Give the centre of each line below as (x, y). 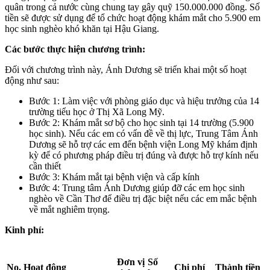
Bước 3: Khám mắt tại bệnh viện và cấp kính (114, 177)
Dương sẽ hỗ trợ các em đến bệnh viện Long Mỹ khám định (143, 145)
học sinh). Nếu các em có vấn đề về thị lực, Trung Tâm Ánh (143, 134)
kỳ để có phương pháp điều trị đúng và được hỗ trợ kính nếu (144, 155)
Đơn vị (131, 262)
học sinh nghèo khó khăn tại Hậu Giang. (82, 29)
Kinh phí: (24, 230)
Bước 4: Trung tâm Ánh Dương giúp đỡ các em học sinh (137, 188)
